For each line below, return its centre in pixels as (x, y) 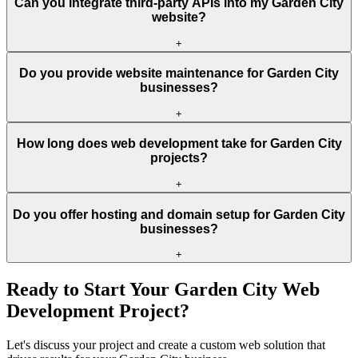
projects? (179, 158)
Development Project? (98, 311)
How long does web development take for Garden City (179, 144)
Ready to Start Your (90, 290)
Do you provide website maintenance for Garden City (179, 74)
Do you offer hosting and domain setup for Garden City (179, 214)
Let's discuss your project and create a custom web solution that (166, 344)
